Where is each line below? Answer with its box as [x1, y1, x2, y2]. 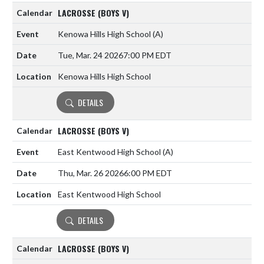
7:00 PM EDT [123, 50, 171, 61]
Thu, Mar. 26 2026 [58, 168, 124, 179]
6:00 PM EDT [124, 168, 172, 179]
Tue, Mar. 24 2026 [58, 50, 123, 61]
